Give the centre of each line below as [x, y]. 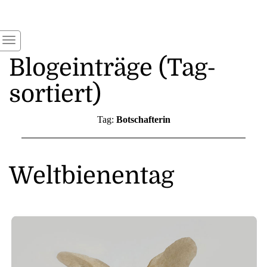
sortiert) [55, 94]
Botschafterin [143, 119]
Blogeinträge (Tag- [113, 68]
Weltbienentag [91, 176]
